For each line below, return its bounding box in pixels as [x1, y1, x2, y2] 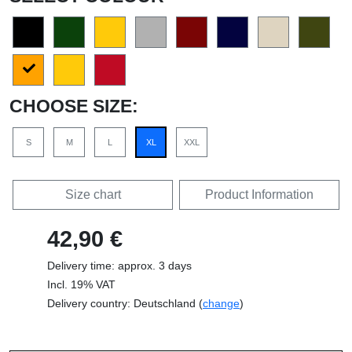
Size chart [64, 187, 121, 201]
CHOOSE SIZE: [9, 95, 138, 116]
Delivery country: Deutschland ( [47, 296, 203, 310]
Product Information [205, 187, 313, 201]
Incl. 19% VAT [47, 277, 115, 291]
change [203, 296, 240, 310]
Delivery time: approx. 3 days [47, 258, 192, 272]
